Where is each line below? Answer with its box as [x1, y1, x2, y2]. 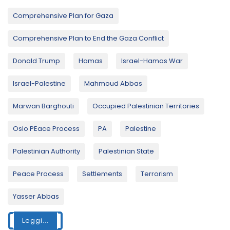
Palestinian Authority [13, 146, 80, 157]
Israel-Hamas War [121, 56, 183, 66]
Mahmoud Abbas [84, 79, 142, 89]
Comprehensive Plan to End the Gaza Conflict [13, 33, 164, 44]
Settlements [82, 169, 122, 179]
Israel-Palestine [13, 79, 66, 89]
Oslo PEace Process [13, 124, 80, 134]
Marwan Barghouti [13, 101, 74, 111]
